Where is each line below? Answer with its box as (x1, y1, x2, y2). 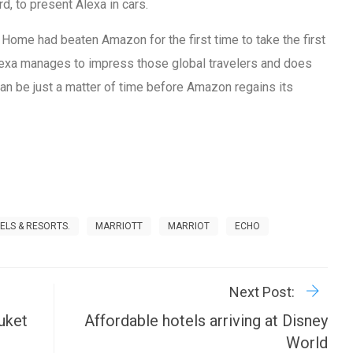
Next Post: (229, 284, 298, 301)
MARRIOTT (95, 221, 143, 232)
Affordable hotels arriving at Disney (84, 311, 328, 331)
